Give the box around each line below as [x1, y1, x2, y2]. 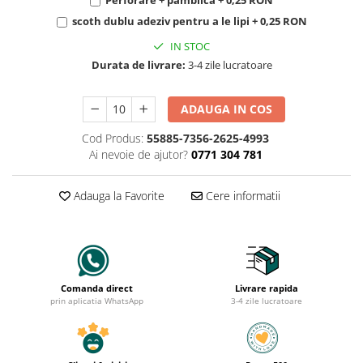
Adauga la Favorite [70, 187, 164, 203]
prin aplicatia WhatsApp [50, 294, 143, 306]
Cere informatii [202, 187, 280, 203]
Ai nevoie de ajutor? [88, 146, 188, 162]
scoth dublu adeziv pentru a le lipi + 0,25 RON [71, 13, 307, 28]
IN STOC [168, 38, 210, 53]
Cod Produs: [82, 130, 143, 146]
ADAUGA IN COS [181, 100, 273, 117]
